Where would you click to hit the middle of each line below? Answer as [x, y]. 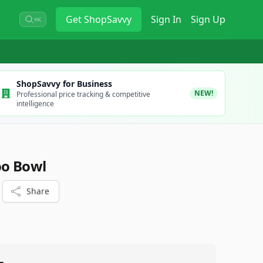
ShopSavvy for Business [64, 84]
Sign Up [208, 19]
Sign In [166, 19]
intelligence [35, 104]
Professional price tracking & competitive [83, 94]
